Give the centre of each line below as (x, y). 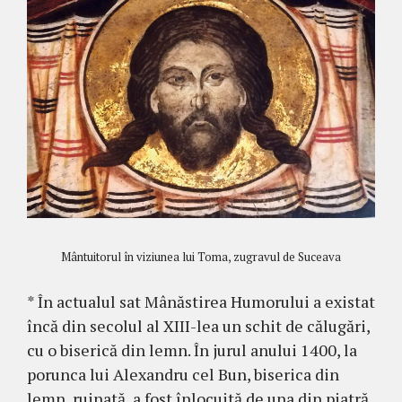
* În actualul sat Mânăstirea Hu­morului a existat (201, 302)
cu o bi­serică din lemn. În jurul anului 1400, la (192, 350)
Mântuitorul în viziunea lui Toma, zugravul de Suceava (201, 257)
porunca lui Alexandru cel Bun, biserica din (183, 375)
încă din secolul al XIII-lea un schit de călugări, (198, 326)
